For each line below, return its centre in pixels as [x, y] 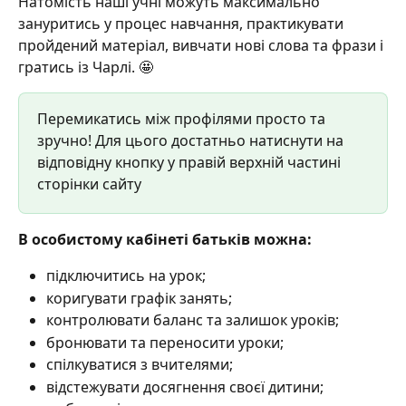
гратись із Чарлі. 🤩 [86, 67]
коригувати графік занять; [141, 298]
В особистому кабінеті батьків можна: [167, 239]
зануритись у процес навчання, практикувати [183, 23]
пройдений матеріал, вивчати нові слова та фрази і [203, 45]
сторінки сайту [89, 184]
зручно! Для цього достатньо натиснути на [192, 140]
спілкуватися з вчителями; [141, 365]
